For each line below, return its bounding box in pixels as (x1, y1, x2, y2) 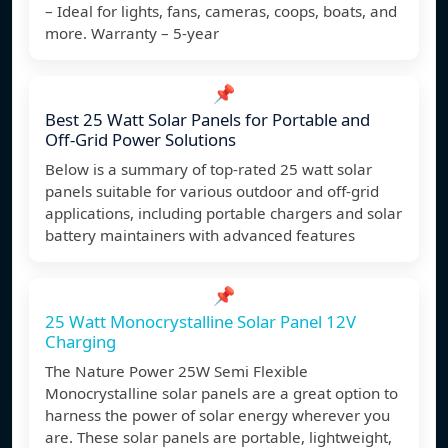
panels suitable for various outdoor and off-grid (45, 181, 379, 202)
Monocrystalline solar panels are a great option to (45, 383, 398, 404)
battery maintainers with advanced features (45, 225, 355, 246)
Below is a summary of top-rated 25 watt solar (45, 159, 372, 180)
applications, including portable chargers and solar (45, 203, 402, 224)
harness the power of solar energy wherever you (45, 405, 390, 426)
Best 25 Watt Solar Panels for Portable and (45, 108, 370, 132)
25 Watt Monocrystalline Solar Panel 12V (45, 310, 356, 334)
